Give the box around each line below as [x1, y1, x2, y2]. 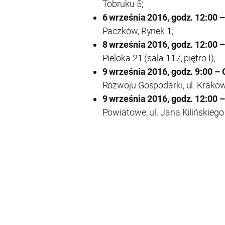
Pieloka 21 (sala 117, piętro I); [102, 53, 216, 64]
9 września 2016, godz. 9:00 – [102, 66, 220, 77]
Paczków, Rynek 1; [102, 26, 174, 37]
